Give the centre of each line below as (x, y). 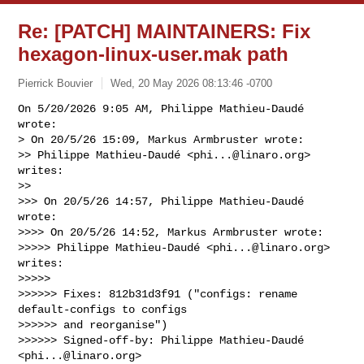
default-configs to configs (103, 309)
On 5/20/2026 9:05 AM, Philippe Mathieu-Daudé (161, 108)
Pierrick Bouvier (56, 83)
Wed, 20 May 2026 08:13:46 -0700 (192, 83)
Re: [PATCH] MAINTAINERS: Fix (165, 31)
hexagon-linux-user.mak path (154, 54)
